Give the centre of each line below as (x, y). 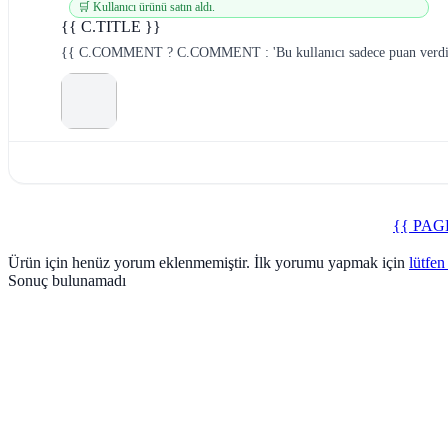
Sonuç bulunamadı (67, 280)
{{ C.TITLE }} (111, 26)
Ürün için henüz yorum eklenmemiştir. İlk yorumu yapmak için (208, 262)
